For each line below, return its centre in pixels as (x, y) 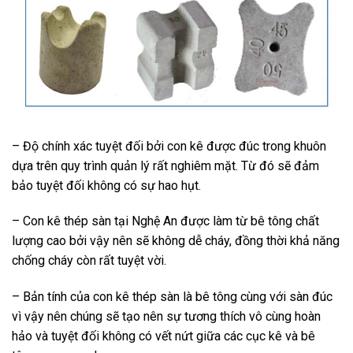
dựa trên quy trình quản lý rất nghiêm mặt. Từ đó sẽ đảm (165, 165)
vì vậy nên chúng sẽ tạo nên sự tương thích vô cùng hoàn (166, 317)
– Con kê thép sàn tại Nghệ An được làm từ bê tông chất (165, 221)
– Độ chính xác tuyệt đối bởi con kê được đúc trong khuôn (169, 146)
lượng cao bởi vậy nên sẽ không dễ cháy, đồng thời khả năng (176, 241)
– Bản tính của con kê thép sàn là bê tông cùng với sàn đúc (172, 297)
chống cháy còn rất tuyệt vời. (89, 261)
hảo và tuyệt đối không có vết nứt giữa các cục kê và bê (163, 336)
